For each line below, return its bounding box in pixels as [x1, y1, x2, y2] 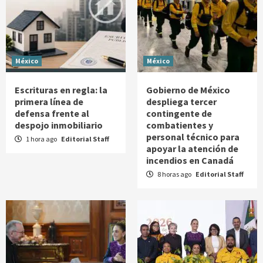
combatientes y [146, 119, 213, 131]
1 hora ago [25, 134, 58, 143]
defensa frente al [15, 107, 89, 119]
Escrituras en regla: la [15, 83, 107, 96]
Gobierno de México [146, 83, 230, 96]
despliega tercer [146, 95, 217, 107]
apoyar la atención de [146, 142, 238, 154]
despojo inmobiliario [15, 119, 103, 131]
